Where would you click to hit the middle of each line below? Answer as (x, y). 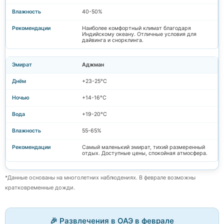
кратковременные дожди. (40, 187)
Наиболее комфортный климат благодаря (136, 28)
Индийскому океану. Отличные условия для (139, 34)
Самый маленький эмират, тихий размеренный (143, 147)
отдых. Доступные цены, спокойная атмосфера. (145, 153)
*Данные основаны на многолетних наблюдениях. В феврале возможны (100, 177)
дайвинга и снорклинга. (113, 40)
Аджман (93, 64)
